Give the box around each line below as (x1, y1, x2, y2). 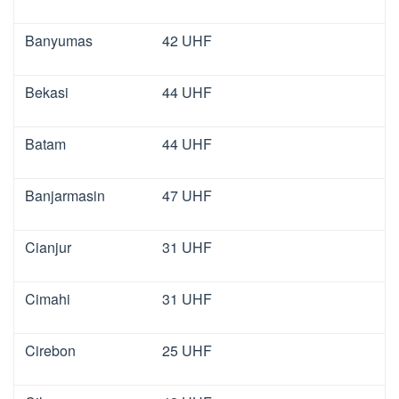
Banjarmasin (25, 184, 105, 206)
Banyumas (25, 29, 93, 51)
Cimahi (25, 288, 70, 309)
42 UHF (162, 29, 212, 51)
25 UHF (162, 339, 212, 361)
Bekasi (25, 81, 69, 102)
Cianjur (25, 236, 71, 257)
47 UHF (162, 184, 212, 206)
